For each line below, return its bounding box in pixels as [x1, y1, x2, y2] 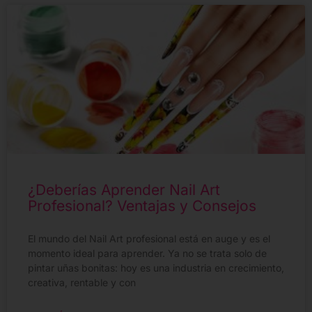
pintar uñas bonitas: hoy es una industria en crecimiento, [28, 262, 284, 274]
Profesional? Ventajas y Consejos [28, 197, 256, 215]
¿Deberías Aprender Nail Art [28, 181, 220, 199]
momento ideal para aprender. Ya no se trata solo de [28, 247, 267, 260]
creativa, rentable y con [28, 276, 136, 289]
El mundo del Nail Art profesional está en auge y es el [28, 233, 270, 245]
